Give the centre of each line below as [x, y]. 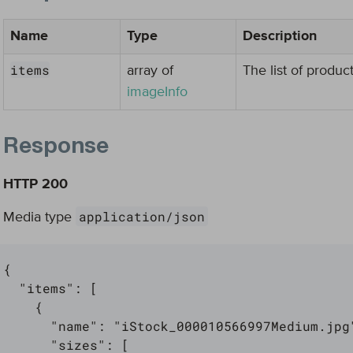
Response [56, 148]
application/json [142, 216]
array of [150, 71]
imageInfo [157, 92]
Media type [39, 217]
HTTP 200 [35, 184]
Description [280, 36]
